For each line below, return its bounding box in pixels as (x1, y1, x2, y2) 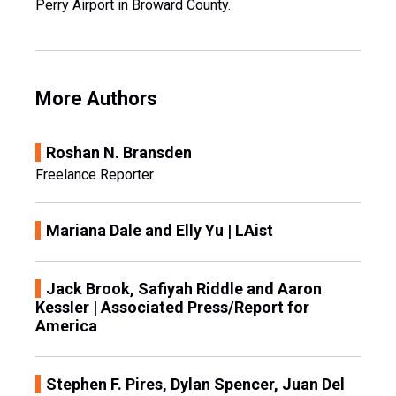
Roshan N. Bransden (46, 142, 192, 162)
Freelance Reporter (35, 165, 154, 183)
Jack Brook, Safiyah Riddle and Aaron (46, 278, 322, 298)
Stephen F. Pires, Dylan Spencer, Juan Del (46, 374, 345, 393)
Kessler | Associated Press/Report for (35, 297, 309, 316)
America (35, 316, 97, 335)
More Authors (35, 87, 157, 110)
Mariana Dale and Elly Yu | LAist (46, 220, 273, 240)
